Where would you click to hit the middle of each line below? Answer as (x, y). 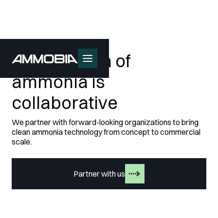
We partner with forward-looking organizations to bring (105, 122)
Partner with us (99, 173)
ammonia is (58, 82)
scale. (22, 142)
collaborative (65, 103)
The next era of (71, 61)
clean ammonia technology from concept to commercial (106, 132)
